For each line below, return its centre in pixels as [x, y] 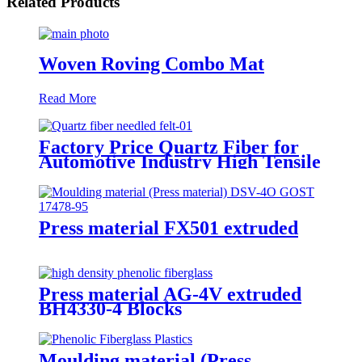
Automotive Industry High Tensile [180, 161]
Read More [67, 98]
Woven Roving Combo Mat [152, 63]
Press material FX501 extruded [168, 227]
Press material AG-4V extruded [170, 294]
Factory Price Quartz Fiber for [169, 147]
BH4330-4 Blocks [110, 308]
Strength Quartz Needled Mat [163, 176]
